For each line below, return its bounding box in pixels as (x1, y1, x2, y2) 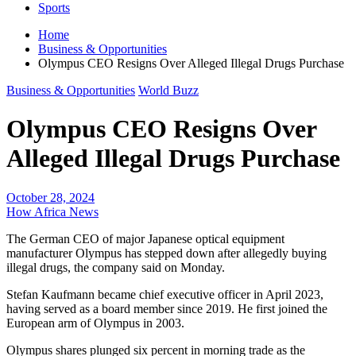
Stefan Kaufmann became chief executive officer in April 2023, (6, 287, 323, 301)
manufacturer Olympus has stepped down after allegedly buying (6, 246, 327, 260)
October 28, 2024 (6, 190, 95, 204)
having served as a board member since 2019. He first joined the (6, 301, 327, 315)
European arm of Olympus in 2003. (6, 315, 184, 330)
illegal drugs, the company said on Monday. (6, 260, 225, 274)
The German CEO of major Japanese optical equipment (6, 231, 284, 246)
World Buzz (138, 83, 199, 97)
